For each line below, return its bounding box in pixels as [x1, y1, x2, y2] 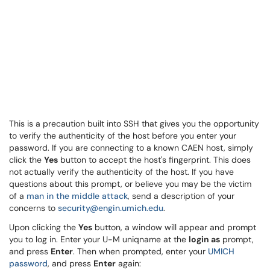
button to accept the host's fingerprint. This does [58, 154, 251, 165]
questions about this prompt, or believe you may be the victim [9, 178, 251, 189]
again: [116, 258, 141, 269]
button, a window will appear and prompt [92, 222, 256, 233]
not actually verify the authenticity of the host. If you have [9, 166, 234, 177]
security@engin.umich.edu [58, 202, 163, 213]
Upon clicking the [9, 222, 78, 233]
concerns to [9, 202, 58, 213]
